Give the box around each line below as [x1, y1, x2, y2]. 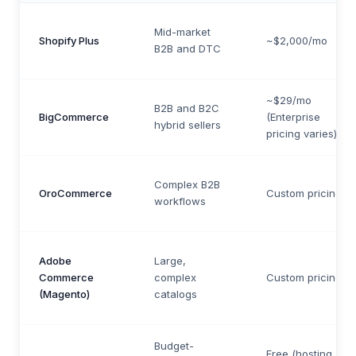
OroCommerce [39, 187, 112, 199]
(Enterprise [266, 110, 320, 123]
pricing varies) [266, 127, 337, 140]
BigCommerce [39, 110, 109, 123]
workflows [154, 195, 206, 207]
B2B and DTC [154, 42, 221, 55]
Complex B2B [154, 178, 220, 191]
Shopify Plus [39, 34, 99, 47]
